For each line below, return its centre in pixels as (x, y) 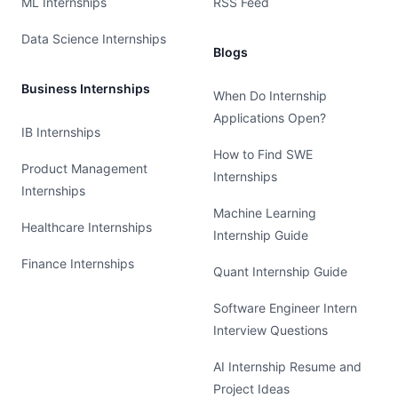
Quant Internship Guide (280, 271)
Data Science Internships (94, 39)
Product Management (84, 168)
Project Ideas (251, 389)
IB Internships (61, 132)
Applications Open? (270, 118)
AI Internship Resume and (287, 366)
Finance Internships (78, 263)
